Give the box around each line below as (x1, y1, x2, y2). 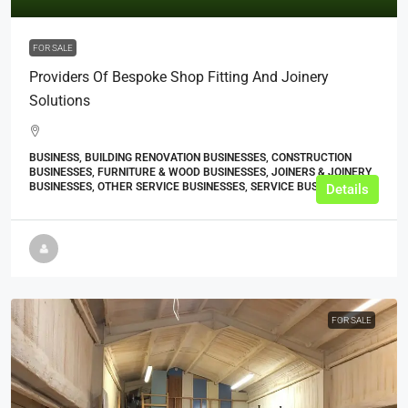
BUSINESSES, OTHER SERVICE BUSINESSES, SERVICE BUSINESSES (29, 179, 360, 193)
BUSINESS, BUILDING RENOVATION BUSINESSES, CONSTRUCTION (29, 150, 352, 164)
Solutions (29, 91, 90, 109)
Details (326, 180, 369, 198)
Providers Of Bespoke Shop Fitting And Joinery (29, 67, 329, 86)
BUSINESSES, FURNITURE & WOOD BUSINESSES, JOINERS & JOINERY (29, 165, 372, 178)
